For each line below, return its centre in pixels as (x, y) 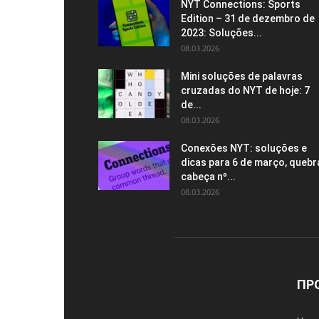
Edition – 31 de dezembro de (248, 19)
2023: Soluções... (221, 33)
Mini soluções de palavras (242, 76)
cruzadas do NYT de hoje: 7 (245, 90)
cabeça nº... (208, 177)
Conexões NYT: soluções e (244, 148)
